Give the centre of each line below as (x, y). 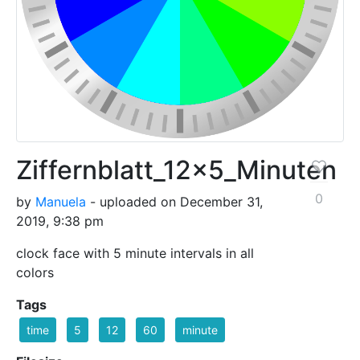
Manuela (61, 201)
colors (35, 272)
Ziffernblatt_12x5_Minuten (176, 170)
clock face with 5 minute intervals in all (135, 253)
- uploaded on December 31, (174, 201)
